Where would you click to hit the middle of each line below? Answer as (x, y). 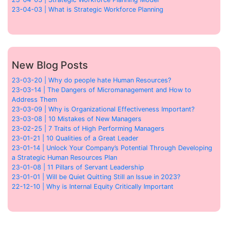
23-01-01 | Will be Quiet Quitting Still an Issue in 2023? (96, 177)
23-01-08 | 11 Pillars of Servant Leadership (78, 167)
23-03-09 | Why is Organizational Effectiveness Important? (103, 109)
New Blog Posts (50, 65)
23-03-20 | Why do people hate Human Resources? (91, 80)
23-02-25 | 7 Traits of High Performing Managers (88, 128)
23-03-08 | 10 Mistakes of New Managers (77, 119)
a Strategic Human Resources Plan (64, 157)
